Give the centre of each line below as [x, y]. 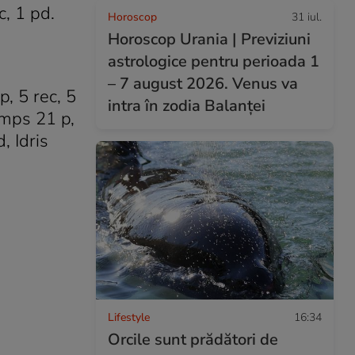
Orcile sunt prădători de [193, 339]
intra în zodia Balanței [187, 106]
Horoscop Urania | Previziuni [209, 39]
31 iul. [307, 17]
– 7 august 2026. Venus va [203, 84]
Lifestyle [129, 317]
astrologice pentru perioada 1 [214, 61]
